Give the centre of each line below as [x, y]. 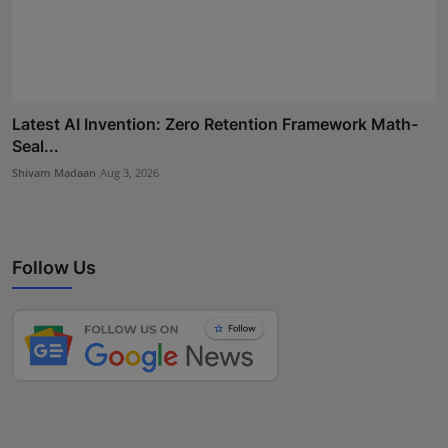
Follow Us [54, 267]
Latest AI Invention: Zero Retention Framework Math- [215, 123]
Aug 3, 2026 [129, 172]
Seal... [35, 145]
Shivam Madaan [54, 172]
